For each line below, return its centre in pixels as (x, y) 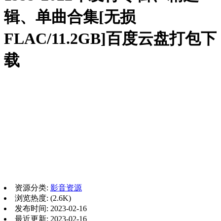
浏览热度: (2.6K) (43, 198)
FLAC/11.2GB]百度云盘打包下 (110, 39)
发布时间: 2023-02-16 (51, 208)
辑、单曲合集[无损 (70, 17)
